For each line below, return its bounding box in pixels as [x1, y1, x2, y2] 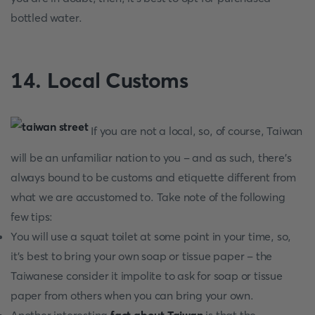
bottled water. [11, 11, 83, 25]
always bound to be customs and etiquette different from [11, 170, 296, 184]
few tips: [11, 210, 53, 224]
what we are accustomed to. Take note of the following [11, 190, 285, 204]
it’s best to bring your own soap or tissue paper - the [11, 249, 273, 263]
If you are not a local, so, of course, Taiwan [88, 123, 303, 138]
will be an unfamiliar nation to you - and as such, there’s [11, 150, 292, 165]
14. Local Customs [11, 67, 188, 94]
